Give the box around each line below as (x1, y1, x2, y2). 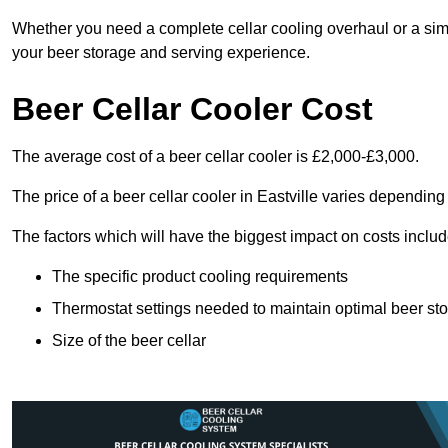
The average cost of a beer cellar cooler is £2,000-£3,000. (12, 148, 419, 166)
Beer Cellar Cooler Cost (12, 91, 373, 128)
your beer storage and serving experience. (12, 44, 310, 62)
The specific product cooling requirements (52, 268, 348, 286)
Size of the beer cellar (52, 332, 206, 350)
